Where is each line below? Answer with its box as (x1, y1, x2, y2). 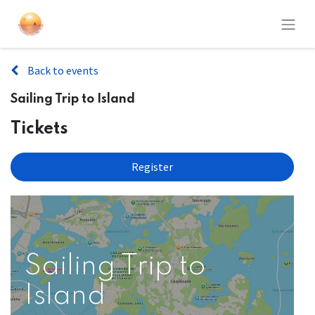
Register (131, 160, 173, 174)
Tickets (11, 120, 68, 139)
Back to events (27, 63, 98, 78)
